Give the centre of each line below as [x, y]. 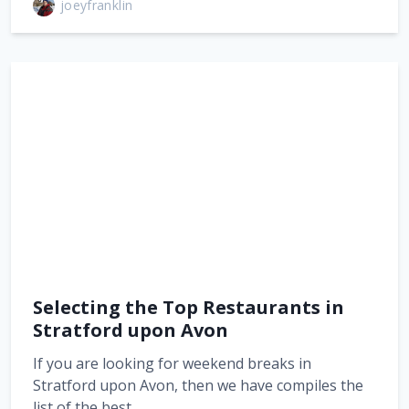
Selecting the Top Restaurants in [189, 307]
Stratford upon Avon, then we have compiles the [198, 385]
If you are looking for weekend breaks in [172, 363]
